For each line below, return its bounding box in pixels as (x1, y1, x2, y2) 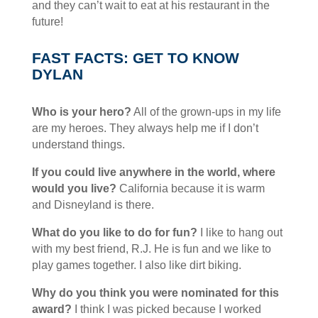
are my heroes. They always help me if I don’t (31, 122, 258, 135)
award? (31, 303, 72, 316)
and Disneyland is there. (31, 199, 154, 212)
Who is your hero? (31, 106, 131, 119)
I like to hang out (197, 226, 283, 239)
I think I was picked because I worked (71, 303, 261, 316)
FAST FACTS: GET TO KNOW (31, 50, 239, 67)
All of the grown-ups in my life (131, 106, 281, 119)
